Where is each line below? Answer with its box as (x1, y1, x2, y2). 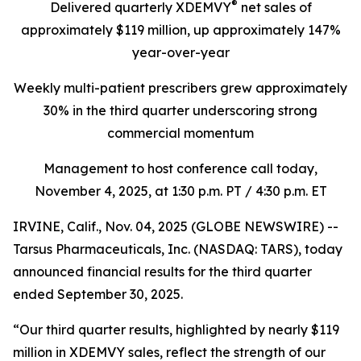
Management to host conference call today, (44, 160, 317, 176)
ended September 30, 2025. (13, 286, 183, 302)
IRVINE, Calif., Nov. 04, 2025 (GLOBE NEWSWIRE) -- (13, 218, 338, 234)
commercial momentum (107, 125, 254, 141)
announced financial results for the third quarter (13, 263, 312, 280)
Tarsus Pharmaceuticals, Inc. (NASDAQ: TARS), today (13, 241, 342, 257)
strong (278, 102, 317, 118)
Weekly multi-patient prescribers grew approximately (14, 80, 347, 96)
